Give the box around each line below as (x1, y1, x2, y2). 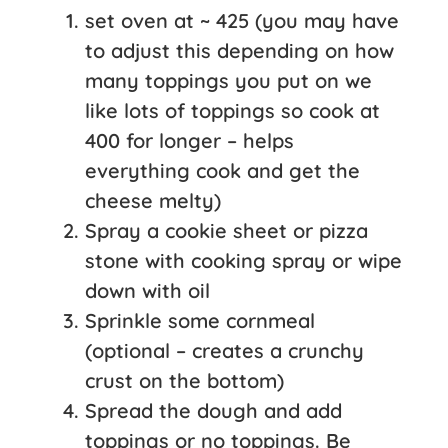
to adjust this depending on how (85, 37, 394, 63)
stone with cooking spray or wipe (85, 247, 402, 273)
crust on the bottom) (85, 367, 284, 393)
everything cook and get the (85, 157, 360, 183)
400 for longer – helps (85, 127, 294, 153)
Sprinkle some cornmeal (85, 307, 315, 333)
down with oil (85, 277, 210, 303)
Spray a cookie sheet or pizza (85, 217, 368, 243)
